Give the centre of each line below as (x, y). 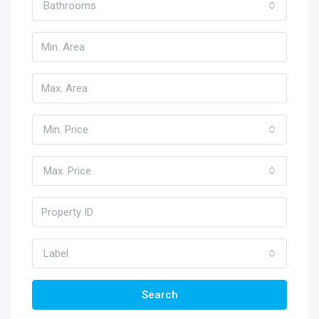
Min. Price (66, 130)
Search (159, 295)
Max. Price (67, 171)
